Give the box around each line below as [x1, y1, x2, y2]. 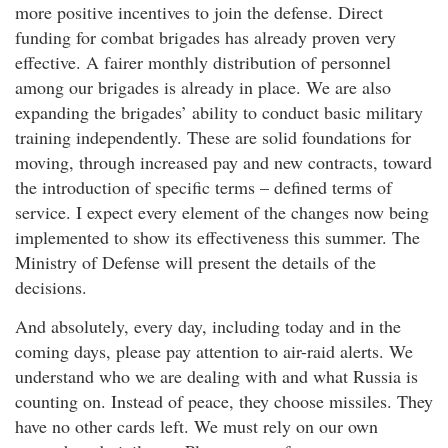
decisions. [15, 274, 87, 299]
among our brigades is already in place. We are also [15, 74, 391, 99]
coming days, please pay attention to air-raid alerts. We [15, 338, 413, 363]
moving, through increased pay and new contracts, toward [15, 149, 432, 174]
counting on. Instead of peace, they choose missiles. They [15, 388, 433, 413]
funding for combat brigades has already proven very [15, 24, 396, 49]
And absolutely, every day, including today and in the [15, 313, 401, 338]
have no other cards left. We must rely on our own [15, 413, 378, 438]
